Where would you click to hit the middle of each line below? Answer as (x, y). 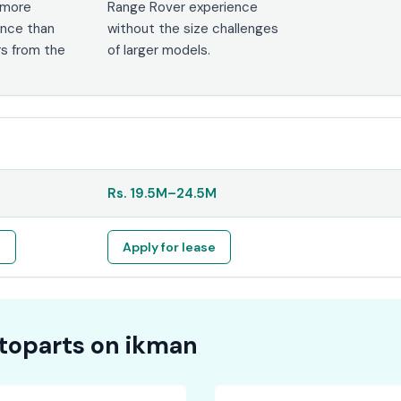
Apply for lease (170, 247)
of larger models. (159, 50)
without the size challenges (193, 28)
